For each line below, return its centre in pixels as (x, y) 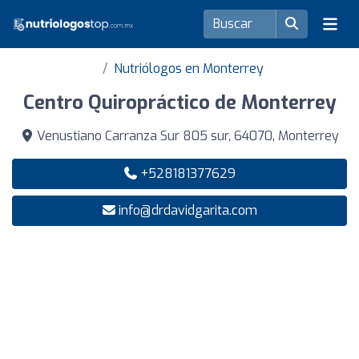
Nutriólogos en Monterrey (188, 69)
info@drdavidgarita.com (188, 210)
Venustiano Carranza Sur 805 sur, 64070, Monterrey (186, 136)
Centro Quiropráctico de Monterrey (179, 103)
